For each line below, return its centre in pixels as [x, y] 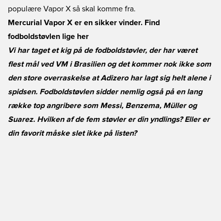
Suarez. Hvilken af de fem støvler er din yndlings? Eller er [109, 119]
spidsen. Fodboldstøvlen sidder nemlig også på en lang [105, 92]
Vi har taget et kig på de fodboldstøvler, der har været [103, 50]
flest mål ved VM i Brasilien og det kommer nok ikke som [110, 64]
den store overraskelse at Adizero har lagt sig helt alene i [109, 78]
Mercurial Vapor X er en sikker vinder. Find [84, 23]
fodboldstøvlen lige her [48, 37]
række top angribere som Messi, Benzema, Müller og [102, 106]
